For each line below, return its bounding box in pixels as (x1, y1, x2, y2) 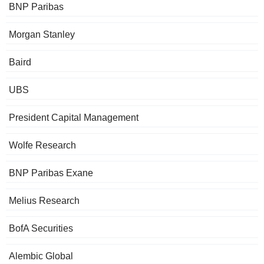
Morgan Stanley (9, 29, 75, 40)
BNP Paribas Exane (9, 168, 93, 179)
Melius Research (9, 196, 80, 206)
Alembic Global (9, 251, 73, 262)
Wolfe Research (9, 140, 76, 151)
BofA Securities (9, 223, 73, 234)
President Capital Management (9, 113, 138, 123)
